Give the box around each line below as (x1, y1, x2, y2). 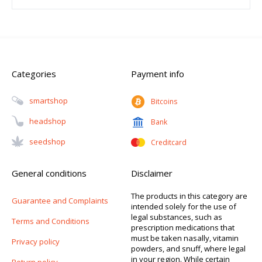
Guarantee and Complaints (12, 195, 108, 206)
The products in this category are (131, 191, 247, 202)
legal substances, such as (131, 212, 222, 223)
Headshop (29, 116, 66, 127)
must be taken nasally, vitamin (131, 233, 239, 244)
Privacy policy (12, 236, 60, 247)
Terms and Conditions (12, 216, 89, 227)
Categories (12, 68, 56, 80)
